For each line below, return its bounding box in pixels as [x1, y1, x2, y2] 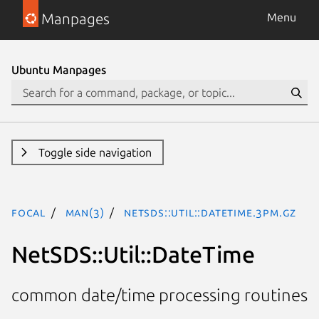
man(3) [65, 206, 105, 219]
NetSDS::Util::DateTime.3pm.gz [124, 206, 297, 219]
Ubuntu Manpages [11, 63, 106, 76]
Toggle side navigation [38, 146, 152, 159]
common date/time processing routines [11, 286, 308, 305]
